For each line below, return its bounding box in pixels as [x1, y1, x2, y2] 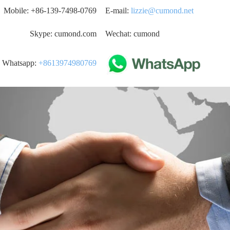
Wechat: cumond [105, 29, 160, 38]
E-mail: [105, 6, 131, 15]
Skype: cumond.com [30, 29, 97, 38]
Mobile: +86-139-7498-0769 [4, 6, 97, 15]
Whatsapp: [2, 58, 39, 67]
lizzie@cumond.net [131, 6, 194, 15]
